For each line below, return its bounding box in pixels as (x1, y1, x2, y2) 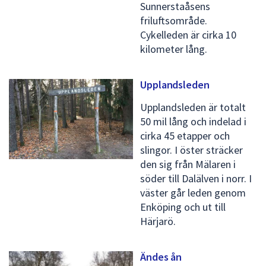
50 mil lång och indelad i (140, 114, 246, 128)
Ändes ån (140, 249, 182, 264)
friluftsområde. (140, 13, 207, 27)
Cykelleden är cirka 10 (140, 27, 236, 42)
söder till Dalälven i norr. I (140, 171, 252, 185)
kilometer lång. (140, 42, 207, 56)
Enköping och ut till (140, 199, 226, 214)
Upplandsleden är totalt (140, 100, 246, 114)
